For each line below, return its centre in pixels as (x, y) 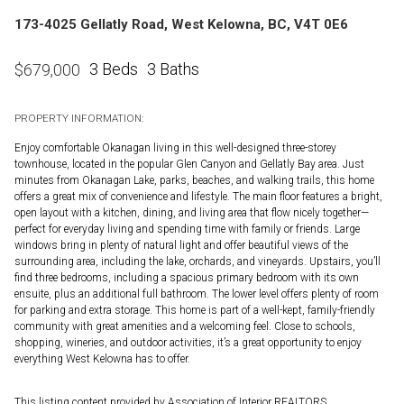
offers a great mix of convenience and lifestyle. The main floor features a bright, (198, 196)
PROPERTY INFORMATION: (79, 118)
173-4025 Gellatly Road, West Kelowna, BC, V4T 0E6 (181, 24)
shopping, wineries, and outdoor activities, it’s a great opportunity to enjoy (188, 342)
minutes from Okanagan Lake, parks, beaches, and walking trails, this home (194, 180)
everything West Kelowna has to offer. (102, 358)
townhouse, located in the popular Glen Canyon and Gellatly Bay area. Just (189, 164)
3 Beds (114, 69)
